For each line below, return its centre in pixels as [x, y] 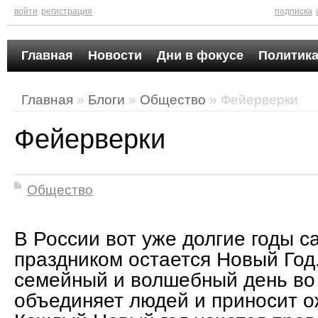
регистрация [67, 11]
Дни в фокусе [200, 55]
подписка [294, 11]
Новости [115, 55]
